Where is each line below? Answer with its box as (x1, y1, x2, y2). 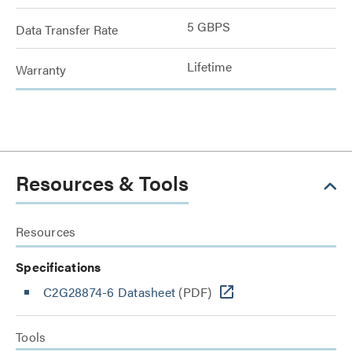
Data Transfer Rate (16, 20, 118, 38)
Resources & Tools (16, 167, 189, 197)
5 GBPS (187, 16, 230, 35)
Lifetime (187, 57, 232, 75)
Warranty (16, 60, 66, 79)
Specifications (16, 257, 101, 276)
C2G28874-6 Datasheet (43, 282, 175, 301)
